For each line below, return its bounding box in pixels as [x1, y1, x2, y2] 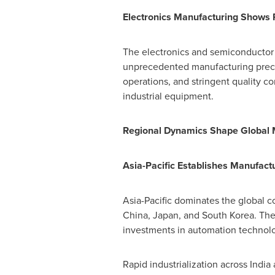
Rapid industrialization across [122, 257, 250, 271]
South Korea [201, 208, 254, 222]
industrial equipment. [122, 89, 214, 103]
